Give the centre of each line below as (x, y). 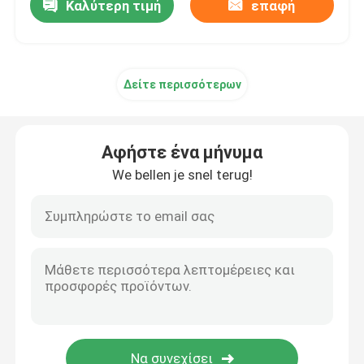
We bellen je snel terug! (182, 174)
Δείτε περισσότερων (182, 84)
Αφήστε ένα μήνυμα (182, 152)
